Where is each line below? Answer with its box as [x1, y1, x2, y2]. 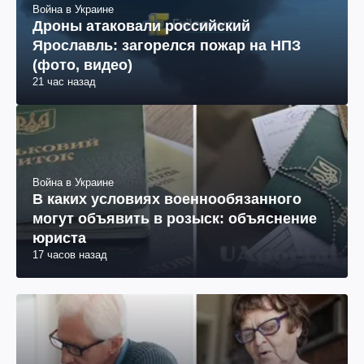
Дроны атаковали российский [32, 18, 250, 35]
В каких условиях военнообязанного [32, 191, 301, 208]
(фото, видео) [32, 57, 132, 74]
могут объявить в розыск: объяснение [32, 210, 317, 227]
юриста [32, 230, 86, 247]
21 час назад [32, 76, 96, 89]
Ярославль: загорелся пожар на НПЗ [32, 37, 301, 54]
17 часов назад [32, 249, 107, 262]
